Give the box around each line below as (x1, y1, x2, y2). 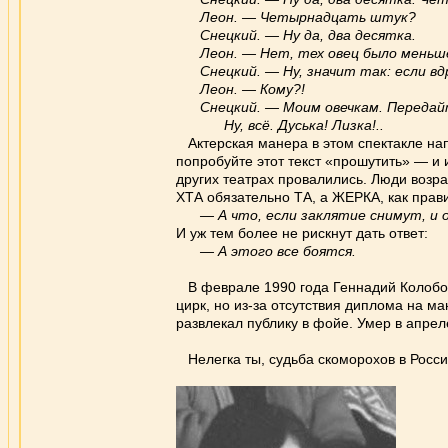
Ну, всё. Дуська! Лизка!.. (176, 117, 384, 133)
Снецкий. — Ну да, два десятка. (176, 27, 416, 43)
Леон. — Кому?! (176, 81, 305, 97)
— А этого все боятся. (200, 243, 356, 259)
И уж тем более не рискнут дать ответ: (176, 225, 428, 241)
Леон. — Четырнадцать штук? (176, 9, 416, 25)
